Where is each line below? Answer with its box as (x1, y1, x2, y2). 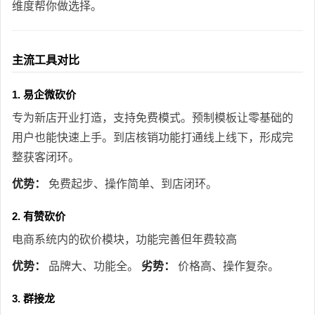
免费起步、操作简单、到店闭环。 (46, 177, 217, 190)
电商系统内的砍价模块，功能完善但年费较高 (12, 233, 237, 245)
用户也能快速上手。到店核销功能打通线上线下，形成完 (12, 131, 293, 143)
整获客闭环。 (12, 150, 79, 163)
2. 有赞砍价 (12, 210, 65, 222)
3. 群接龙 (12, 292, 55, 304)
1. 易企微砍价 (12, 88, 76, 101)
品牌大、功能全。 (46, 259, 141, 272)
